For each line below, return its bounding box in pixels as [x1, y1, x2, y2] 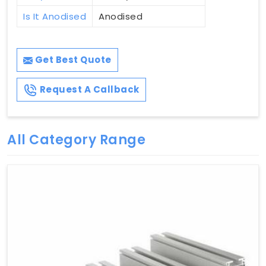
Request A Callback [37, 83, 140, 96]
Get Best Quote [33, 53, 112, 66]
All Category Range [7, 131, 145, 150]
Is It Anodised [23, 10, 86, 23]
